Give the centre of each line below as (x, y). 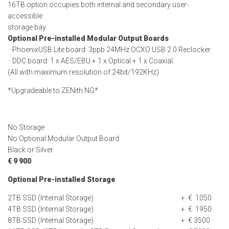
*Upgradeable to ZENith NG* (53, 90)
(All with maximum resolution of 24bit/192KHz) (83, 72)
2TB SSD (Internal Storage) (51, 198)
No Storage (26, 127)
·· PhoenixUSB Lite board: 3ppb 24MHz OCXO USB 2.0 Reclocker (109, 50)
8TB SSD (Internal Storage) (51, 220)
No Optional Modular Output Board (63, 139)
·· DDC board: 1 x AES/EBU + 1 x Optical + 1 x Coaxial (90, 61)
